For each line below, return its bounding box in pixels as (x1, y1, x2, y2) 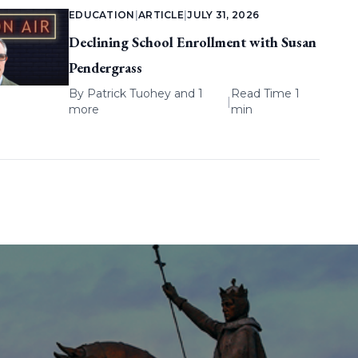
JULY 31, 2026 (187, 9, 260, 22)
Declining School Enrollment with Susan (68, 33, 316, 52)
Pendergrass (68, 58, 142, 78)
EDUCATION (68, 9, 135, 22)
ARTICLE (137, 9, 185, 22)
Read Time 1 (231, 86, 300, 101)
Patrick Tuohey (86, 86, 171, 101)
